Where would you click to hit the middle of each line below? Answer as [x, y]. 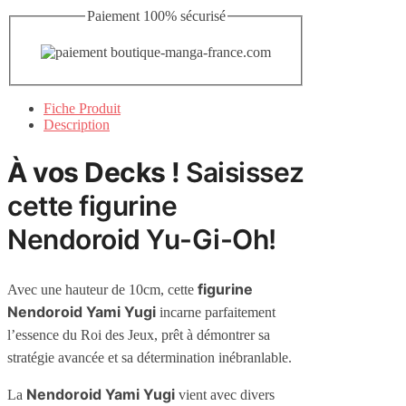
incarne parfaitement [216, 313]
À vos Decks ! [94, 172]
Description [77, 124]
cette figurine [92, 205]
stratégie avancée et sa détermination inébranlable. [150, 358]
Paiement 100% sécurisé [156, 16]
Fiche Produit [82, 108]
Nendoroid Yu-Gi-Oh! [142, 239]
